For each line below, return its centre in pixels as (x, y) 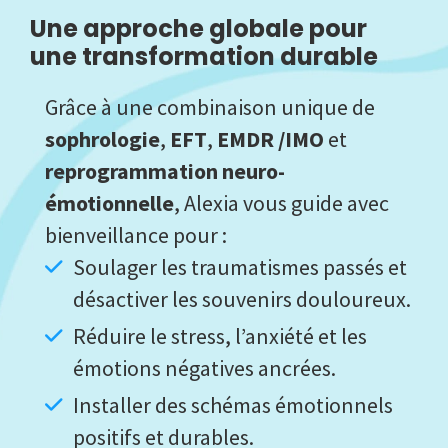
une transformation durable (204, 57)
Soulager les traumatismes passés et (240, 267)
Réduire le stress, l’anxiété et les (220, 336)
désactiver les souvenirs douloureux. (242, 299)
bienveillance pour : (136, 235)
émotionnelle (109, 203)
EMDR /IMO (270, 139)
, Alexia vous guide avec (281, 203)
